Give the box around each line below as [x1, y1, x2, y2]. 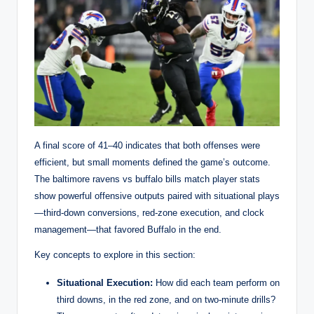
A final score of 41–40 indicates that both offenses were [34, 139, 260, 151]
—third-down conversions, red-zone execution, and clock [34, 207, 264, 218]
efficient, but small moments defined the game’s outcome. [34, 156, 271, 168]
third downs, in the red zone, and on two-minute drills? [57, 294, 275, 305]
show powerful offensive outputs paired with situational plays [34, 190, 280, 201]
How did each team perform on [153, 277, 280, 288]
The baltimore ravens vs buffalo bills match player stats [34, 173, 260, 184]
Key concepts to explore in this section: [34, 249, 196, 260]
